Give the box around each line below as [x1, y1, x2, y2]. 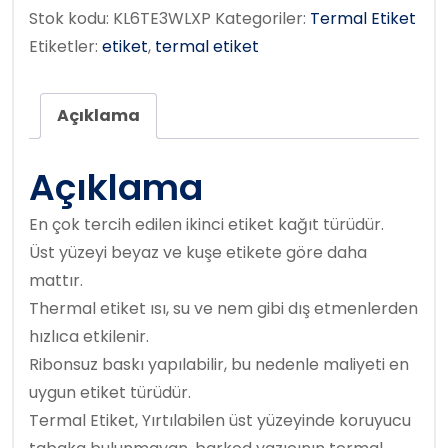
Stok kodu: [29, 7, 113, 31]
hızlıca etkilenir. [29, 325, 149, 349]
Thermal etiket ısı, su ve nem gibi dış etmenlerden [29, 297, 418, 321]
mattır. [29, 269, 83, 293]
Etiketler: [29, 35, 102, 59]
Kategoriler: [215, 7, 310, 31]
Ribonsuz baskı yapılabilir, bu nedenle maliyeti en [29, 353, 409, 377]
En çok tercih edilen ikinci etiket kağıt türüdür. [29, 213, 384, 237]
